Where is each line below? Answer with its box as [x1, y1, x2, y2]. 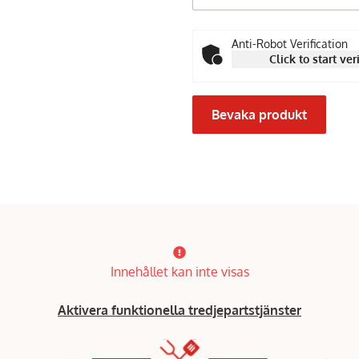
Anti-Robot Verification [232, 36, 348, 50]
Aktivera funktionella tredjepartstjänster [58, 301, 301, 318]
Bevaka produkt [212, 106, 307, 123]
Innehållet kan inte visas [110, 263, 249, 280]
